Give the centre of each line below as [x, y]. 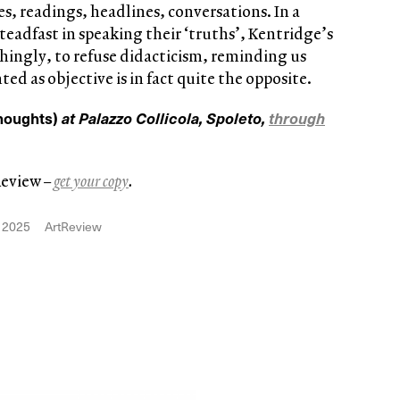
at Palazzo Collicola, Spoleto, [165, 117]
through [297, 117]
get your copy [91, 180]
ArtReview [73, 226]
